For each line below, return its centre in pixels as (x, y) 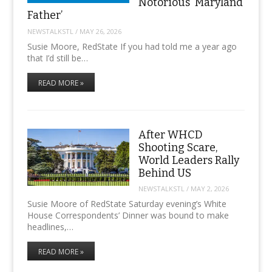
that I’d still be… (57, 58)
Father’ (45, 15)
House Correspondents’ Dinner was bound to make (128, 215)
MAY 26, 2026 (100, 31)
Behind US (165, 173)
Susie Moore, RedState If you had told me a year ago (132, 46)
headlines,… (50, 226)
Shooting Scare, (178, 147)
